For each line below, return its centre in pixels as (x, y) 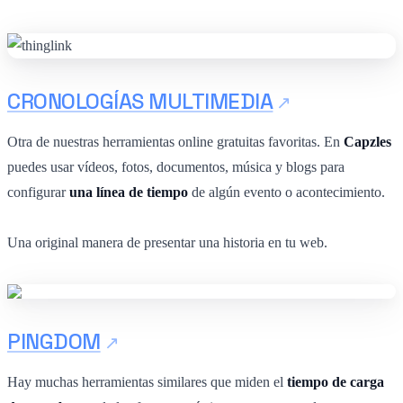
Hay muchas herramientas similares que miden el (147, 381)
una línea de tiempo (129, 192)
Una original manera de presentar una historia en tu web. (167, 242)
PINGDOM (54, 341)
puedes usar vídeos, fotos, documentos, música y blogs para (176, 166)
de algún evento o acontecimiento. (287, 192)
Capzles (367, 141)
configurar (38, 192)
